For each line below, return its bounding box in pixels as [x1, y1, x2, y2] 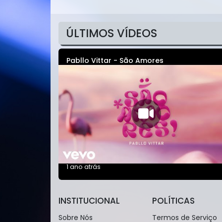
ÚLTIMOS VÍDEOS [66, 25, 157, 41]
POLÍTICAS [152, 194, 195, 207]
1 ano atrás [66, 162, 101, 171]
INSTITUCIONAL [58, 194, 120, 207]
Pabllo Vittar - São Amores [66, 55, 164, 65]
